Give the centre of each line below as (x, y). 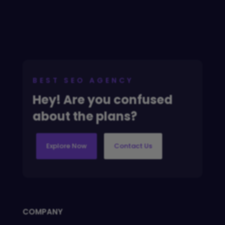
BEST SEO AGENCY (83, 81)
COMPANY (42, 212)
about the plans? (85, 117)
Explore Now (66, 146)
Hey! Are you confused (102, 100)
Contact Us (133, 146)
